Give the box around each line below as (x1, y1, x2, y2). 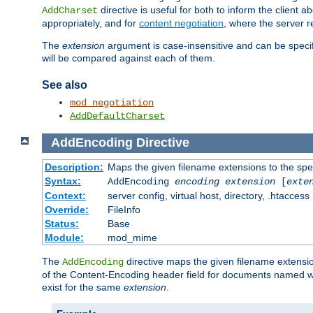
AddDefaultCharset (70, 110, 165, 122)
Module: (44, 231, 84, 243)
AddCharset (42, 5, 98, 17)
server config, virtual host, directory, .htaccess (107, 189, 310, 201)
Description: (44, 161, 103, 173)
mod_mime (107, 231, 157, 243)
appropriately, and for (42, 17, 139, 29)
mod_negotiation (70, 97, 154, 109)
